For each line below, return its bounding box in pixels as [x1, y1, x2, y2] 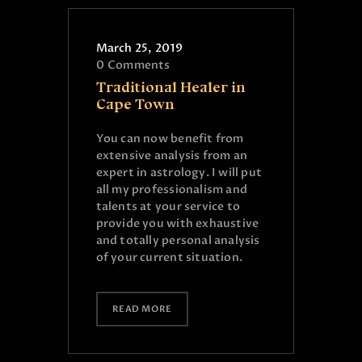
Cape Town [95, 95, 175, 114]
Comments [107, 57, 170, 74]
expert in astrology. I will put [95, 165, 263, 181]
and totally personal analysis [95, 233, 260, 249]
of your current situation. [95, 250, 243, 266]
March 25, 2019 [95, 40, 183, 57]
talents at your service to [95, 199, 241, 215]
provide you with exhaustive [95, 216, 259, 232]
